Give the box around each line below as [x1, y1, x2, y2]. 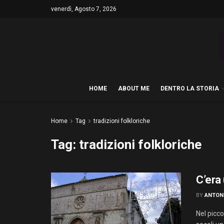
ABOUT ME [118, 85, 149, 92]
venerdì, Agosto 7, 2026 [51, 5, 116, 12]
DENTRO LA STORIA [160, 85, 219, 92]
